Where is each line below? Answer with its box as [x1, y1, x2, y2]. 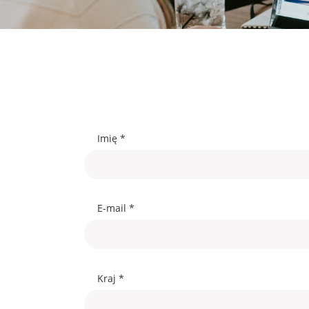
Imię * [97, 131, 126, 145]
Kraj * [97, 271, 124, 285]
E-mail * [97, 201, 134, 215]
